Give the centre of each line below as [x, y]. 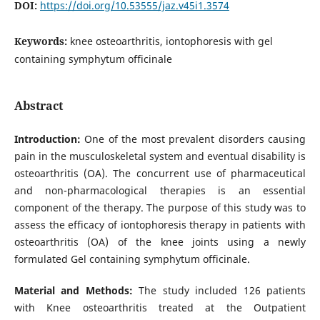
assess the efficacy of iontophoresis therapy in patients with [160, 224]
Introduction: [47, 139]
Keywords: [42, 41]
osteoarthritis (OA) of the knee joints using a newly [160, 241]
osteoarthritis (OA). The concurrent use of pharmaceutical [160, 173]
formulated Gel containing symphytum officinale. [132, 259]
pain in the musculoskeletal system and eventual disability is [160, 156]
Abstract [38, 105]
